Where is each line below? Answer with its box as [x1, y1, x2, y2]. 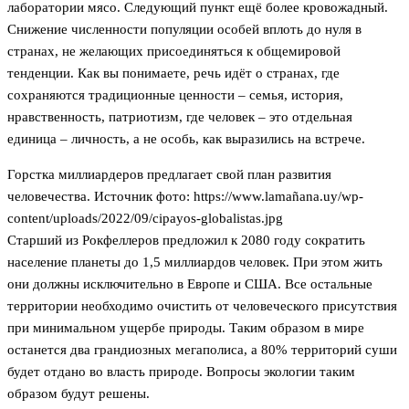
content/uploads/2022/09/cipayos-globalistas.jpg [7, 211, 283, 226]
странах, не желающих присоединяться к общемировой [7, 44, 341, 59]
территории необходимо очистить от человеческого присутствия [7, 299, 397, 314]
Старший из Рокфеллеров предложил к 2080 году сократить [7, 233, 365, 248]
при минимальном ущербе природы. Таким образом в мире [7, 320, 364, 336]
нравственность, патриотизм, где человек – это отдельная [7, 110, 352, 125]
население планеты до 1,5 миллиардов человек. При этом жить [7, 255, 383, 270]
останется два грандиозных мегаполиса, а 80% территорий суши [7, 342, 397, 358]
